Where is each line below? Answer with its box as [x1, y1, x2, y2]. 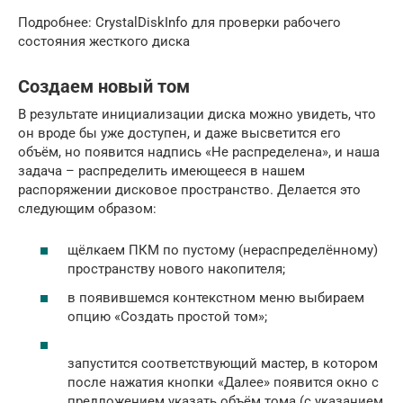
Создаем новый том [18, 76, 190, 97]
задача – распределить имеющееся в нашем [18, 162, 305, 179]
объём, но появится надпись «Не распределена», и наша [18, 143, 380, 160]
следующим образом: [18, 200, 157, 217]
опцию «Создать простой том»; [67, 308, 267, 325]
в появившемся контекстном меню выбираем [67, 289, 364, 306]
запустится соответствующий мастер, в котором [67, 355, 378, 372]
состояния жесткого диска [18, 32, 190, 49]
